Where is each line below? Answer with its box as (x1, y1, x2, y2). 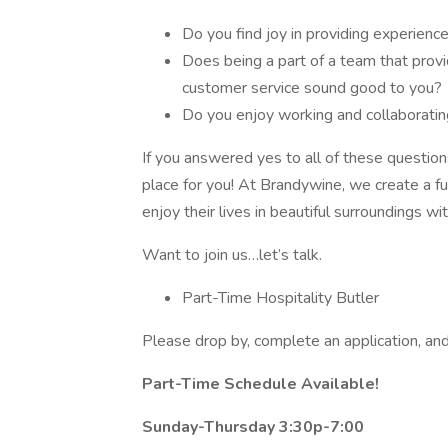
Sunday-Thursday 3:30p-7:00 (142, 416, 364, 438)
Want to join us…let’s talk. (142, 244, 322, 266)
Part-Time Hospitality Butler (182, 287, 379, 309)
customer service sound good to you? (182, 77, 442, 99)
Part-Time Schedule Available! (142, 373, 379, 395)
